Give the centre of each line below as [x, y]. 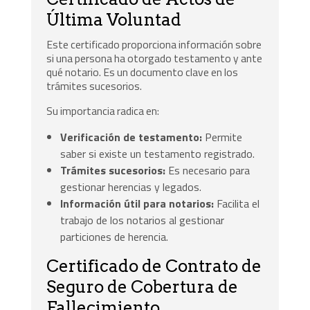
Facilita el [237, 203]
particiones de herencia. [115, 236]
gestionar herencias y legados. [131, 186]
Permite [222, 137]
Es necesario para [208, 170]
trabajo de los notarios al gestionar [143, 220]
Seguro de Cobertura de [143, 286]
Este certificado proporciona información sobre [154, 45]
